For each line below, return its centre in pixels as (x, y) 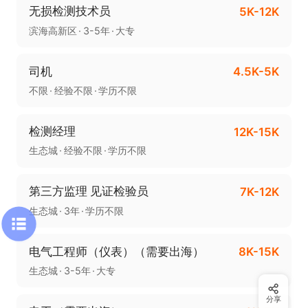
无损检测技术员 (69, 11)
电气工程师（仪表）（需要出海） (116, 251)
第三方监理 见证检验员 (89, 191)
